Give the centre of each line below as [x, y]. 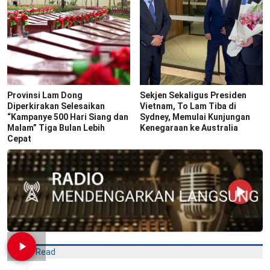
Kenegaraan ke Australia [189, 128]
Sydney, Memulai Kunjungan [195, 117]
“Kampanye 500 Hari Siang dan [68, 117]
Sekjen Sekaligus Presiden [193, 95]
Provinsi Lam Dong [45, 95]
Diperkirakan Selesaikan [56, 106]
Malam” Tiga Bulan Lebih [56, 128]
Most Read [34, 252]
